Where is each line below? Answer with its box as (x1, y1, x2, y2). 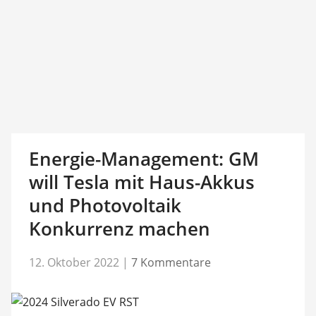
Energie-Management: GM (28, 146, 259, 171)
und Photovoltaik (28, 193, 181, 218)
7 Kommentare (130, 254, 211, 270)
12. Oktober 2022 (28, 254, 119, 270)
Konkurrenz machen (28, 216, 210, 241)
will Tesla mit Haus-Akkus (28, 169, 255, 195)
